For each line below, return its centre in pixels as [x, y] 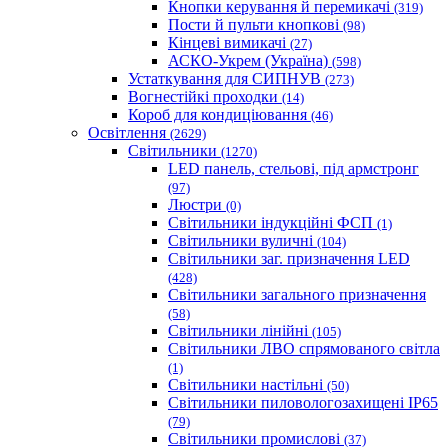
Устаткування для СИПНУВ [226, 79]
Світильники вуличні [242, 241]
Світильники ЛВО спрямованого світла [304, 349]
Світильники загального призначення [297, 295]
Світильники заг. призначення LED [289, 259]
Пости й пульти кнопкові [255, 25]
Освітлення [129, 133]
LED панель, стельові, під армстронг [293, 169]
